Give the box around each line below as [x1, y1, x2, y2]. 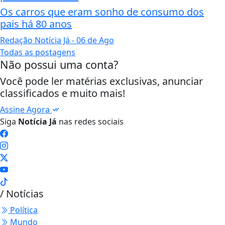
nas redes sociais [57, 116, 124, 128]
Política [8, 204, 38, 216]
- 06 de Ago [70, 35, 114, 46]
